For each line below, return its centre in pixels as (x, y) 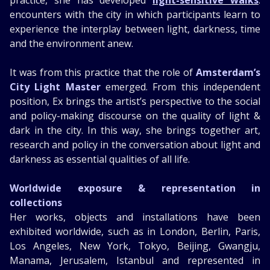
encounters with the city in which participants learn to (135, 14)
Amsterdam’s (228, 72)
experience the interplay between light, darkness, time (135, 29)
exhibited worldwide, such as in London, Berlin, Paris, (135, 231)
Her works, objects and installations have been (135, 217)
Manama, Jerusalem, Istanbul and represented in (135, 260)
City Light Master (55, 87)
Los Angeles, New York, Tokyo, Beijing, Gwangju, (135, 246)
